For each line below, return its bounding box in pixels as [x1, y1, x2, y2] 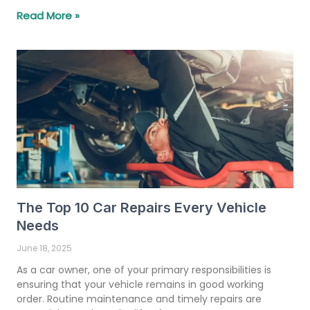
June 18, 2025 [17, 241, 72, 254]
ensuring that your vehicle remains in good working [17, 277, 264, 291]
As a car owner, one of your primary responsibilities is [17, 262, 271, 277]
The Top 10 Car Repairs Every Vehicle [17, 199, 266, 216]
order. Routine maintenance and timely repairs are [17, 291, 262, 306]
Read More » [17, 8, 80, 23]
